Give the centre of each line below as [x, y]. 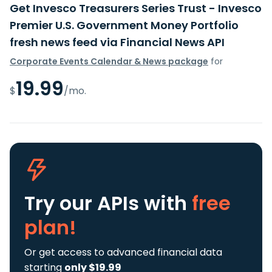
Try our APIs [84, 203]
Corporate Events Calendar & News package [109, 61]
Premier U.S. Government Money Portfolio [124, 25]
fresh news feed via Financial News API [117, 42]
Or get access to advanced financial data [123, 252]
